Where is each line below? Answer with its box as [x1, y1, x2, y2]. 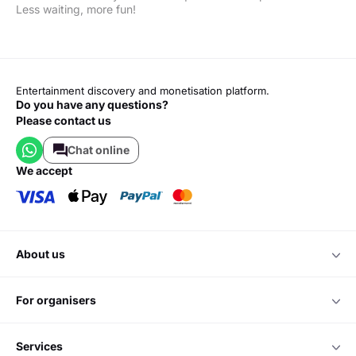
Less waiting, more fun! [16, 2, 136, 16]
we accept [27, 163, 72, 177]
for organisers [22, 292, 96, 307]
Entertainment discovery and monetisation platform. [16, 83, 269, 97]
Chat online [67, 143, 130, 157]
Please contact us [16, 113, 111, 127]
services [23, 339, 63, 353]
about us [24, 246, 65, 261]
